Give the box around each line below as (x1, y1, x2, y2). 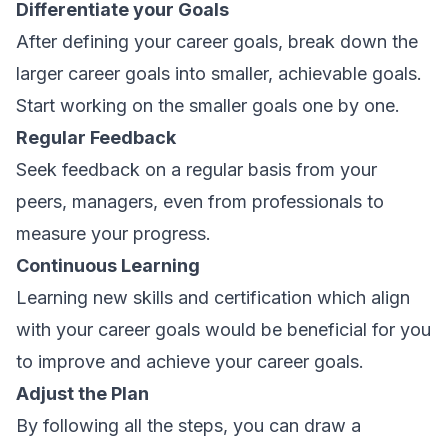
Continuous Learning (16, 255, 200, 276)
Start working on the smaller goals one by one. (16, 95, 400, 116)
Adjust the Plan (16, 383, 149, 404)
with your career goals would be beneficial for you (16, 319, 431, 340)
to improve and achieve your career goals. (16, 351, 364, 372)
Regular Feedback (16, 127, 176, 148)
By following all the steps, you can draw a (16, 415, 361, 436)
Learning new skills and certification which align (16, 287, 410, 308)
